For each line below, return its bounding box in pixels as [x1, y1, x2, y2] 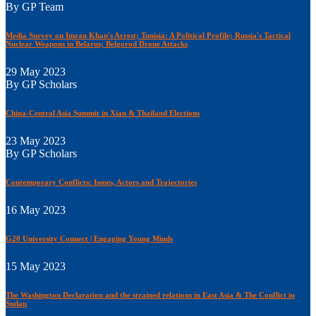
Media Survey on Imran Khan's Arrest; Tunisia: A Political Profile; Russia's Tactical [6, 30, 291, 39]
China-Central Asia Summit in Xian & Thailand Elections [6, 108, 200, 117]
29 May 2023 [6, 65, 66, 78]
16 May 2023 [6, 203, 66, 216]
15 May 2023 [6, 260, 66, 272]
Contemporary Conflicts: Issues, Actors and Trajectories [6, 177, 197, 186]
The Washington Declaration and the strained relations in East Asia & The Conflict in [6, 290, 295, 299]
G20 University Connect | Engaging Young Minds [6, 233, 173, 243]
